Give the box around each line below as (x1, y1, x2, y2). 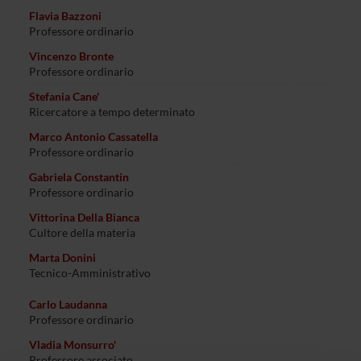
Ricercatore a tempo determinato (28, 105, 195, 118)
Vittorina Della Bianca (28, 210, 139, 224)
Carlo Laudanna (28, 297, 107, 311)
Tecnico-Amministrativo (28, 266, 151, 280)
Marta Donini (28, 251, 96, 264)
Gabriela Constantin (28, 170, 129, 184)
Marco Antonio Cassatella (28, 130, 158, 143)
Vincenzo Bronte (28, 49, 114, 63)
